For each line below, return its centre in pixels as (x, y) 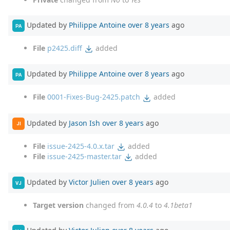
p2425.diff (65, 48)
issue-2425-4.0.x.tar (81, 146)
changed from (110, 205)
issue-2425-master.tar (84, 156)
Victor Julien (89, 182)
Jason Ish (84, 123)
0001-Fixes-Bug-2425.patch (94, 97)
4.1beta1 (178, 205)
